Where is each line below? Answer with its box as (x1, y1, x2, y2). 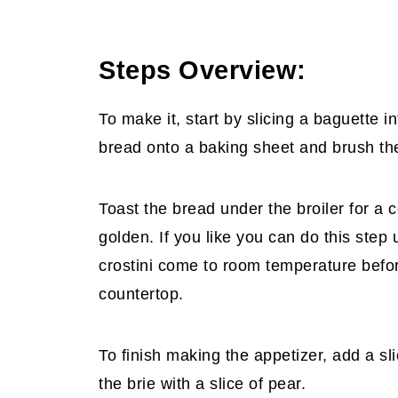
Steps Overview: (99, 56, 306, 85)
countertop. (99, 285, 184, 304)
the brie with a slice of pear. (99, 375, 306, 394)
